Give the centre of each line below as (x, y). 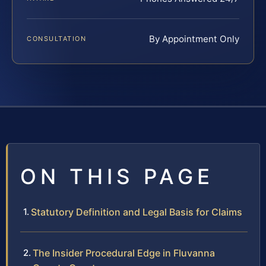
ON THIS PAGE (117, 176)
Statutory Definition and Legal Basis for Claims (137, 212)
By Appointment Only (194, 39)
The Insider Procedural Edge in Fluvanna (124, 253)
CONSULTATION (57, 38)
